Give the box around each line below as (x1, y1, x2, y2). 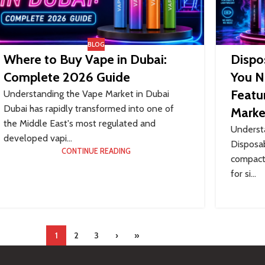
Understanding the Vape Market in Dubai (4, 88, 170, 100)
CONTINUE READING (62, 147, 131, 156)
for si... (230, 168, 256, 180)
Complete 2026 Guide (4, 69, 131, 86)
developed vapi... (4, 132, 73, 144)
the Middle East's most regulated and (4, 118, 156, 130)
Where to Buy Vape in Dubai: (4, 51, 167, 68)
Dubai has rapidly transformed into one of (4, 103, 174, 115)
